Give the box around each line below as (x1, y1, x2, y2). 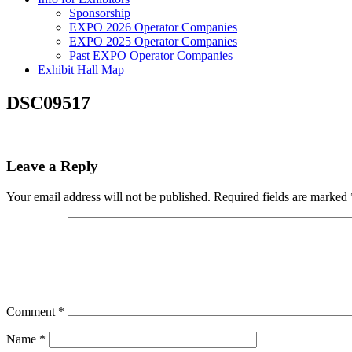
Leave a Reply (6, 158, 98, 175)
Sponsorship (69, 5, 130, 20)
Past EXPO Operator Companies (69, 48, 233, 62)
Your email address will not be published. (6, 190, 211, 204)
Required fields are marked (214, 190, 350, 204)
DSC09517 (6, 92, 90, 113)
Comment (6, 305, 58, 319)
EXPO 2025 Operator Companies (69, 34, 237, 48)
